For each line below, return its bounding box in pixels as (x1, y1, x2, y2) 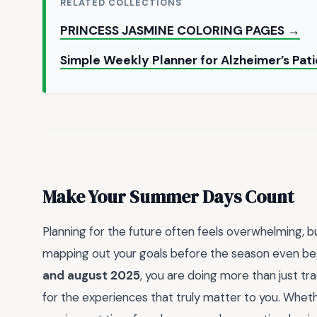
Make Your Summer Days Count (42, 185, 294, 209)
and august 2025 (42, 267, 140, 284)
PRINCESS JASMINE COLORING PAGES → (60, 22, 300, 38)
